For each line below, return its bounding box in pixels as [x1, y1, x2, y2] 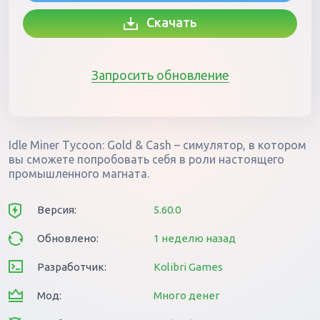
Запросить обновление [91, 68, 229, 82]
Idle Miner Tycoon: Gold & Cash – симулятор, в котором [9, 139, 306, 151]
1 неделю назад [154, 232, 236, 244]
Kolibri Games [154, 261, 223, 273]
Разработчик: [37, 261, 106, 273]
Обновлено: [37, 232, 99, 244]
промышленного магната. [9, 167, 149, 180]
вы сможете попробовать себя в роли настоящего [9, 153, 284, 166]
